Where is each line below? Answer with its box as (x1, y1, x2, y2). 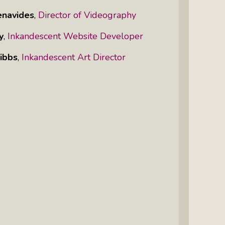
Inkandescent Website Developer (8, 30, 143, 42)
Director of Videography (38, 9, 136, 21)
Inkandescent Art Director (22, 51, 126, 63)
